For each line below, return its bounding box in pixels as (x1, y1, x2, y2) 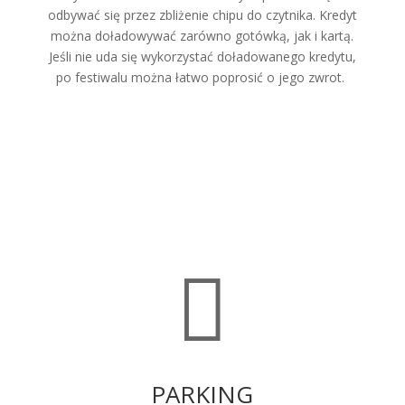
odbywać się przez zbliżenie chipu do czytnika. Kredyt (47, 5, 357, 24)
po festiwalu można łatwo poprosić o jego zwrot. (56, 68, 349, 86)
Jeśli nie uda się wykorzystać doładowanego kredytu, (48, 47, 356, 65)
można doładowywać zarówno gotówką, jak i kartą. (51, 26, 354, 44)
